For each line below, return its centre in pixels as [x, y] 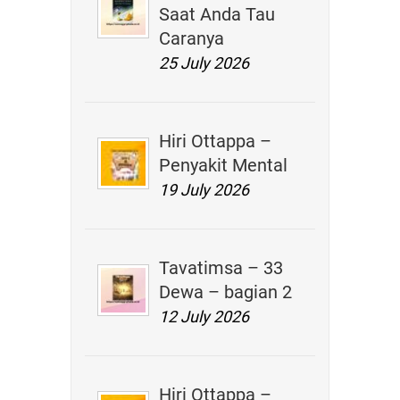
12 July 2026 [204, 317]
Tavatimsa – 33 [221, 268]
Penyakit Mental [224, 165]
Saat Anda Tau [217, 14]
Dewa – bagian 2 [226, 292]
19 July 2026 [204, 190]
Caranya [192, 38]
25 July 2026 [204, 63]
